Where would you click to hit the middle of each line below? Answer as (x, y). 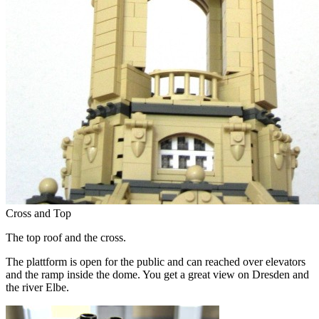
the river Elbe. (37, 287)
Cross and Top (38, 213)
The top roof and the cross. (66, 237)
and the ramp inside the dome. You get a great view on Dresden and (157, 274)
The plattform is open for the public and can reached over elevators (156, 261)
